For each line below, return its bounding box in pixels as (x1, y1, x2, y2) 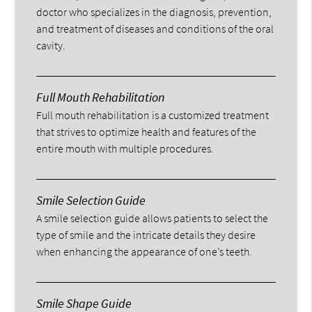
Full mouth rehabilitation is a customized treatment (36, 107, 270, 122)
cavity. (36, 38, 66, 52)
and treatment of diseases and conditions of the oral (36, 21, 274, 36)
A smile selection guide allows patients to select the (36, 210, 269, 225)
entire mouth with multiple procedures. (36, 141, 214, 155)
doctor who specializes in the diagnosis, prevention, (36, 4, 272, 19)
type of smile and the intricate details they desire (36, 227, 256, 242)
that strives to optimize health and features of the (36, 124, 257, 139)
